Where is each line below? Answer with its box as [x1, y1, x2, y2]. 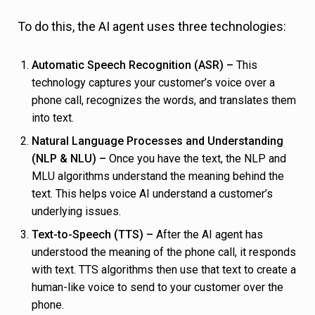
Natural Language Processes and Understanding [32, 134, 283, 148]
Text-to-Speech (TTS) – [32, 228, 156, 242]
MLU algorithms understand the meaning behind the [32, 169, 284, 184]
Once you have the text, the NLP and [109, 152, 286, 166]
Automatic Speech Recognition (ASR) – [32, 58, 236, 72]
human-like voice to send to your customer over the [32, 281, 283, 295]
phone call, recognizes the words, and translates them [32, 94, 296, 108]
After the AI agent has [156, 228, 263, 242]
